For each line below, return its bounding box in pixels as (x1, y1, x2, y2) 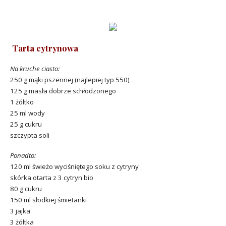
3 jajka (10, 206, 30, 216)
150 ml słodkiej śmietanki (10, 195, 87, 205)
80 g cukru (10, 184, 42, 194)
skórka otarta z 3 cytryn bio (10, 173, 93, 183)
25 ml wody (10, 108, 45, 118)
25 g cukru (10, 119, 42, 129)
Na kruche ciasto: (10, 64, 60, 73)
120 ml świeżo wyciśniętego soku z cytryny (10, 162, 139, 172)
